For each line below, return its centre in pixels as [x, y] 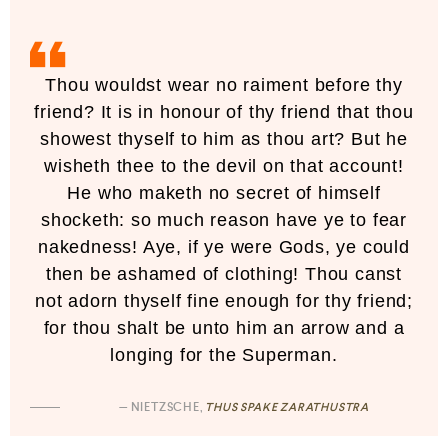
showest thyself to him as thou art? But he [224, 139]
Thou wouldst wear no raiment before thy [224, 85]
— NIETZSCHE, [162, 408]
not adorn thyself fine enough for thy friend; [224, 301]
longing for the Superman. [224, 355]
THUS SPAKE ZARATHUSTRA [287, 408]
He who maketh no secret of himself [224, 193]
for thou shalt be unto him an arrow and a [224, 328]
